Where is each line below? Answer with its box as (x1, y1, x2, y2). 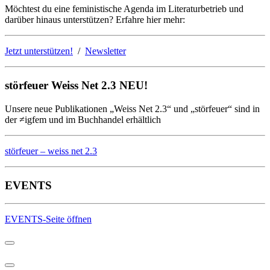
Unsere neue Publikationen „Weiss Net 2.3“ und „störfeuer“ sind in (5, 103, 260, 114)
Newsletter (85, 46, 126, 57)
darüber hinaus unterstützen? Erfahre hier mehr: (5, 14, 185, 25)
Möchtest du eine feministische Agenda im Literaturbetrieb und (5, 4, 243, 14)
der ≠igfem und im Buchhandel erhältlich (5, 114, 161, 125)
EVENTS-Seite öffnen (5, 214, 92, 225)
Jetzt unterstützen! (5, 46, 73, 57)
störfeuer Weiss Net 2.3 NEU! (5, 79, 148, 92)
